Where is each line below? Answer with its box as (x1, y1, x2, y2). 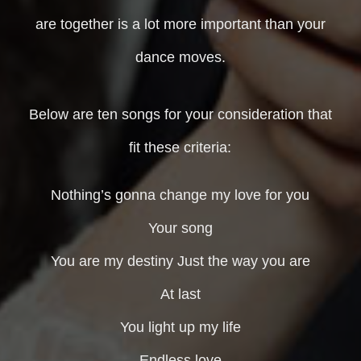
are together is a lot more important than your (35, 16, 326, 33)
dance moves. (135, 49, 226, 66)
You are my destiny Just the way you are (50, 253, 310, 270)
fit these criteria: (129, 139, 232, 156)
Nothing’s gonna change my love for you (51, 187, 310, 204)
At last (160, 286, 201, 303)
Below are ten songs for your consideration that (28, 106, 332, 123)
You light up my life (119, 319, 241, 336)
